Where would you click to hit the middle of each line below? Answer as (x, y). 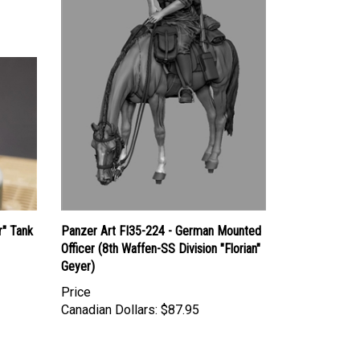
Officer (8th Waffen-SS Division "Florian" (161, 248)
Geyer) (78, 266)
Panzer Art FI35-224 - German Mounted (161, 231)
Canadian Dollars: (109, 309)
